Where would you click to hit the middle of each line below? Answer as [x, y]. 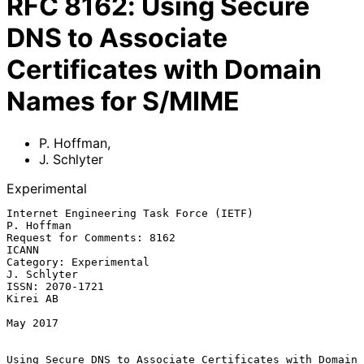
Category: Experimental [78, 262]
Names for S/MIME [123, 102]
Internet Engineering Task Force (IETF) [130, 213]
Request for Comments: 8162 [91, 237]
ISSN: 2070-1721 [55, 286]
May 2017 [32, 323]
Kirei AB [32, 298]
